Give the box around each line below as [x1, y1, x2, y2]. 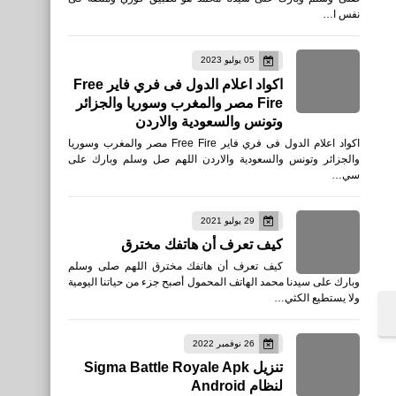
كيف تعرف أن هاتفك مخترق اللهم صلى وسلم [68, 259, 283, 272]
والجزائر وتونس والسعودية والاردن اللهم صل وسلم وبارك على [68, 152, 360, 165]
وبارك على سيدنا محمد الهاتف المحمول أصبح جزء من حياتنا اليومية [68, 275, 360, 288]
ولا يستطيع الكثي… [274, 291, 360, 304]
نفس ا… [323, 8, 360, 21]
